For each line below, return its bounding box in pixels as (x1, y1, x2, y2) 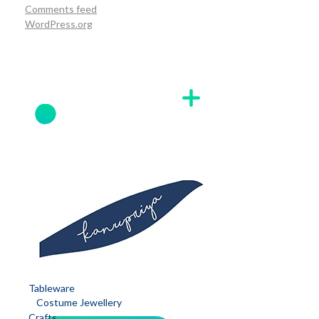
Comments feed (25, 3, 97, 16)
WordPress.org (25, 18, 93, 31)
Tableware (28, 282, 75, 295)
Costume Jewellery (36, 296, 122, 309)
